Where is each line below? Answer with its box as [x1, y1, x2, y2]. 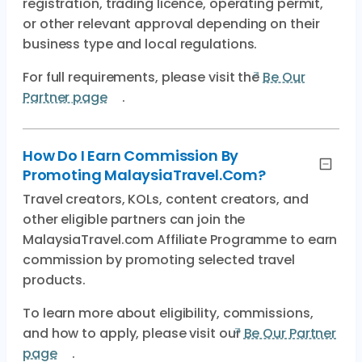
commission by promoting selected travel [23, 250, 296, 269]
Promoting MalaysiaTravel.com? [23, 165, 266, 185]
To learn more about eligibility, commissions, [23, 304, 314, 322]
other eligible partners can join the [23, 210, 246, 229]
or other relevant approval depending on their [23, 15, 320, 33]
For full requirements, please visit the [23, 68, 263, 86]
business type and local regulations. [23, 35, 258, 53]
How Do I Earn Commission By [23, 145, 239, 166]
